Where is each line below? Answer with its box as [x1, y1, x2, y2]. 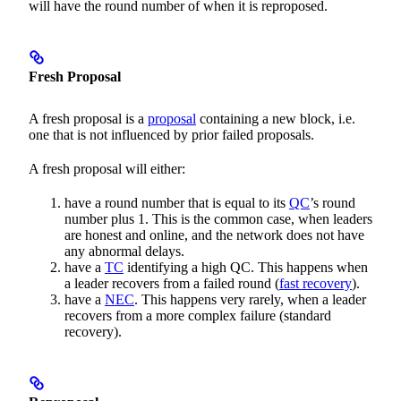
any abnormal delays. [64, 243, 184, 260]
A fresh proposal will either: [29, 161, 185, 177]
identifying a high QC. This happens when [124, 260, 368, 276]
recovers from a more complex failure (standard [64, 308, 331, 324]
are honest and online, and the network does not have [64, 227, 364, 243]
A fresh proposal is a [29, 111, 148, 127]
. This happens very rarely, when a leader [134, 292, 366, 308]
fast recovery [279, 276, 352, 292]
